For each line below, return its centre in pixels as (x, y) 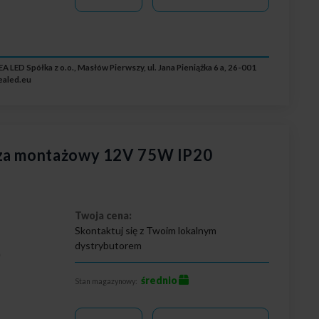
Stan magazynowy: (106, 281)
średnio (159, 280)
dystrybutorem (109, 245)
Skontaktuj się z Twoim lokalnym (146, 230)
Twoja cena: (104, 215)
